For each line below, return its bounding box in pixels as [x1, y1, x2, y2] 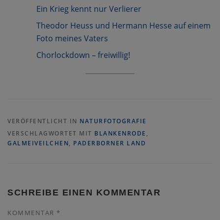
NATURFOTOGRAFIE [80, 117, 147, 126]
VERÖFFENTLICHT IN [7, 117, 80, 126]
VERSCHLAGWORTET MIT [7, 129, 94, 138]
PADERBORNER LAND [73, 139, 146, 148]
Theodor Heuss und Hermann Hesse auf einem [36, 20, 211, 31]
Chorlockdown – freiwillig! [36, 49, 131, 60]
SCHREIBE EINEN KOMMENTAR [7, 188, 161, 198]
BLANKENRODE [94, 129, 146, 138]
